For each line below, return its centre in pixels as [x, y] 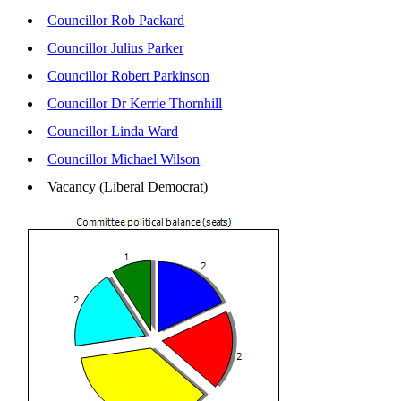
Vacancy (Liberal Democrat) [133, 187]
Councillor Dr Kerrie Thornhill [135, 104]
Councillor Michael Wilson [124, 159]
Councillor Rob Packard [116, 21]
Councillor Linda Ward [113, 132]
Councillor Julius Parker [116, 48]
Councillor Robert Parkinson [129, 76]
